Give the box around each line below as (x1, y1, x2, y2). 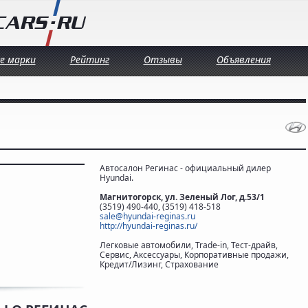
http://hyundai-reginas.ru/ (100, 220, 197, 232)
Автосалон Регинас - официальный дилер (100, 162, 271, 174)
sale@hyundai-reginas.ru (100, 210, 195, 222)
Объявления (216, 53, 271, 66)
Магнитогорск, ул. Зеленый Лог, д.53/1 (100, 191, 265, 203)
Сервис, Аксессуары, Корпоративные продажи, (100, 249, 289, 261)
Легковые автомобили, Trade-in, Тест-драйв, (100, 239, 278, 251)
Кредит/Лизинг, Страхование (100, 258, 219, 270)
